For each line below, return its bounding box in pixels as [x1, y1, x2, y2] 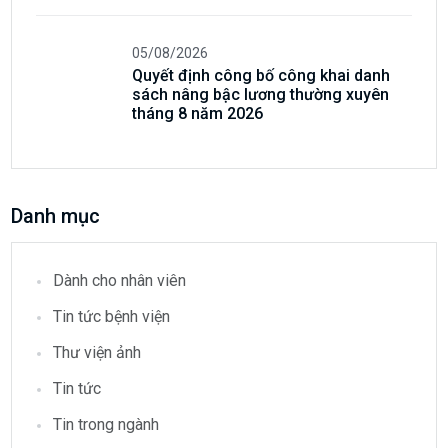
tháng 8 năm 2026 [132, 103, 264, 123]
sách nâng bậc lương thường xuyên [132, 84, 390, 104]
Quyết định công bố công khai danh [132, 65, 391, 85]
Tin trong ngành [53, 415, 160, 435]
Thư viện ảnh [53, 343, 142, 363]
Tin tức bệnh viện [53, 307, 171, 327]
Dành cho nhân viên [53, 271, 187, 291]
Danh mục [11, 204, 101, 229]
